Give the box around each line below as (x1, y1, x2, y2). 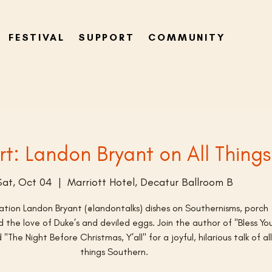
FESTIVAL (8, 32, 65, 43)
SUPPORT (78, 32, 135, 43)
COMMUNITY (148, 32, 226, 43)
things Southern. (80, 245, 148, 257)
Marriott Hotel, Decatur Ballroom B (67, 175, 233, 189)
